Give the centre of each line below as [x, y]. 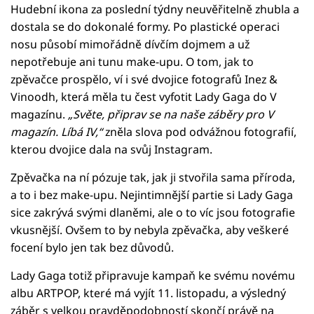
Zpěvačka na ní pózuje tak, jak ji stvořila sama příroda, [153, 177]
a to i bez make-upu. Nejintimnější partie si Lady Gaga [152, 194]
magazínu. [39, 114]
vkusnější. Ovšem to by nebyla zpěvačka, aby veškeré [150, 230]
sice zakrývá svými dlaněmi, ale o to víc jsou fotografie [153, 212]
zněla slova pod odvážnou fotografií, [199, 131]
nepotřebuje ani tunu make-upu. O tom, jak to [132, 61]
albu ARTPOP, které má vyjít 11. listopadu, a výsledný [148, 293]
